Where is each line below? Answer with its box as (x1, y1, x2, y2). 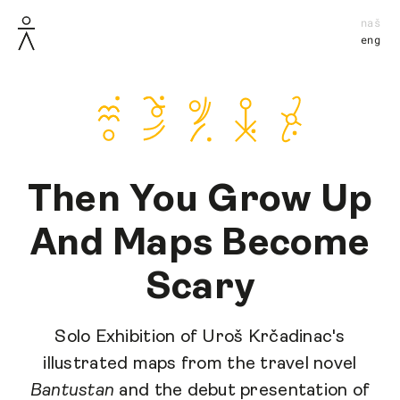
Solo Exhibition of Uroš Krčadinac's (54, 328, 346, 346)
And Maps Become (30, 225, 370, 264)
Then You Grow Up (27, 181, 373, 221)
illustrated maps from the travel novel (43, 354, 357, 373)
